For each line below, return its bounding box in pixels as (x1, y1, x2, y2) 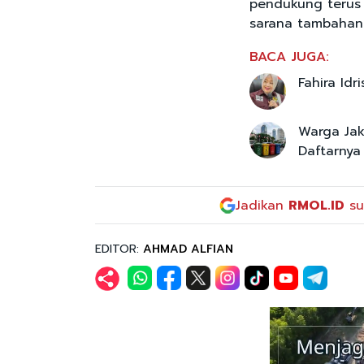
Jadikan (236, 195, 288, 215)
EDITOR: (95, 240, 143, 258)
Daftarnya (298, 141, 361, 162)
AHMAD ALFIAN (143, 240, 233, 258)
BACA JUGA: (249, 47, 329, 67)
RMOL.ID (288, 195, 344, 215)
